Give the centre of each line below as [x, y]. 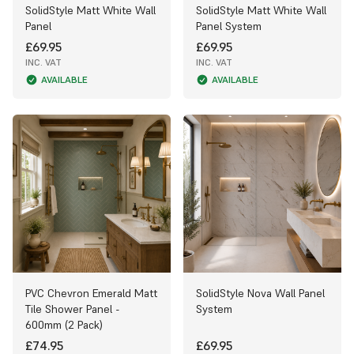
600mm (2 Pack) [64, 324]
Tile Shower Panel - [73, 309]
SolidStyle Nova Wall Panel [260, 293]
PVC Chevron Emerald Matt [91, 293]
